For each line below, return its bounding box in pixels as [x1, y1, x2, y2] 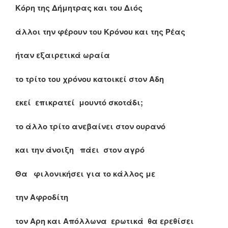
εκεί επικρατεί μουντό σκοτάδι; [15, 97, 143, 108]
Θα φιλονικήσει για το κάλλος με [15, 167, 155, 179]
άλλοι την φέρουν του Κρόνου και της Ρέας [15, 25, 185, 37]
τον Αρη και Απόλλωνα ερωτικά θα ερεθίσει [15, 215, 194, 226]
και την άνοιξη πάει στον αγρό [15, 144, 145, 156]
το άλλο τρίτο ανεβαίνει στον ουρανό [15, 120, 165, 132]
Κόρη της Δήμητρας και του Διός [15, 2, 142, 14]
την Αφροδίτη [15, 191, 68, 203]
